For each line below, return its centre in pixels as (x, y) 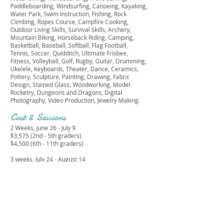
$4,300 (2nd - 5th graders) (46, 167)
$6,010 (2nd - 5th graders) (46, 198)
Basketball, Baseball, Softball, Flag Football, (69, 45)
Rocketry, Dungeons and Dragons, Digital (66, 92)
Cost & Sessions (39, 117)
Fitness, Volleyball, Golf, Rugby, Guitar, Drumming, (78, 61)
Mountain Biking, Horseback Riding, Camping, (72, 37)
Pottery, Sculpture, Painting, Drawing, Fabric (70, 77)
